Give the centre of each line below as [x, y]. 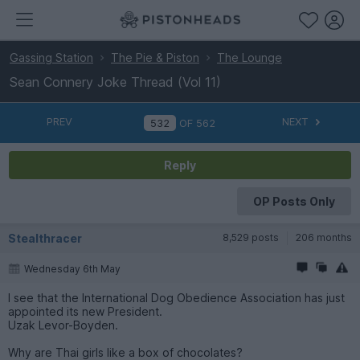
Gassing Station [51, 57]
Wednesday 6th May [72, 268]
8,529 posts [251, 237]
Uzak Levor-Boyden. [63, 325]
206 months [324, 237]
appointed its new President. [85, 311]
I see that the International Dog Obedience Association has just [176, 297]
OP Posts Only [294, 201]
